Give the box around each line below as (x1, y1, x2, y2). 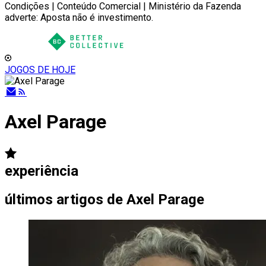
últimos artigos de (5, 191, 123, 208)
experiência (5, 162, 78, 179)
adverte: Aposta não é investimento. (5, 12, 153, 23)
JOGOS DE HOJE (5, 64, 75, 75)
